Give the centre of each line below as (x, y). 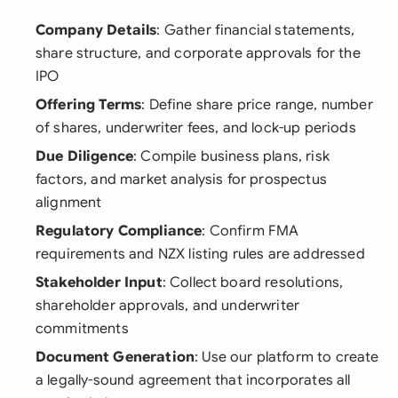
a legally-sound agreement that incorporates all (193, 380)
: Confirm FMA (251, 231)
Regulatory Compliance (119, 231)
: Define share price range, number (257, 105)
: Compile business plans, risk (231, 156)
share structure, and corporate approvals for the (198, 53)
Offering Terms (89, 105)
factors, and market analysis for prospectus (181, 179)
